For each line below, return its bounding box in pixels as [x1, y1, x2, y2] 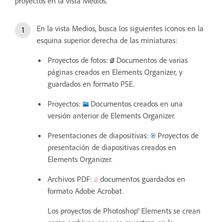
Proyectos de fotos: [48, 55, 110, 65]
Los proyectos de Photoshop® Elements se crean [48, 205, 201, 216]
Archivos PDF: [48, 173, 94, 184]
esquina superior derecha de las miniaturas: [37, 35, 177, 45]
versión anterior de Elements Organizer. [48, 110, 175, 120]
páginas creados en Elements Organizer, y [48, 66, 182, 77]
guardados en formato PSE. [48, 78, 135, 89]
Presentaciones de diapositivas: [48, 130, 151, 140]
